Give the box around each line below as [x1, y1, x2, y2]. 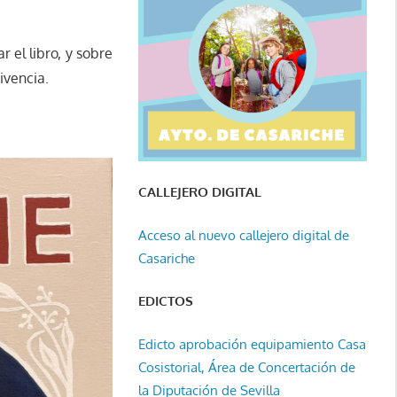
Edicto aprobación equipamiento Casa [137, 335, 366, 353]
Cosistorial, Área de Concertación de [137, 358, 355, 376]
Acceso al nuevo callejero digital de [137, 226, 349, 244]
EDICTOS [137, 292, 193, 310]
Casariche [137, 249, 195, 267]
